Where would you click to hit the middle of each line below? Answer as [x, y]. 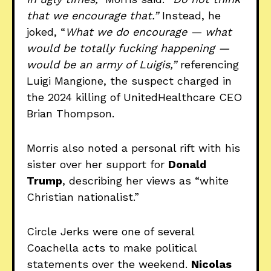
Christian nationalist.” [83, 197]
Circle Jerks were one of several [110, 232]
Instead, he [191, 16]
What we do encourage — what [149, 32]
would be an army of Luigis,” [102, 65]
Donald [187, 165]
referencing [208, 65]
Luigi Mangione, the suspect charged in [129, 81]
